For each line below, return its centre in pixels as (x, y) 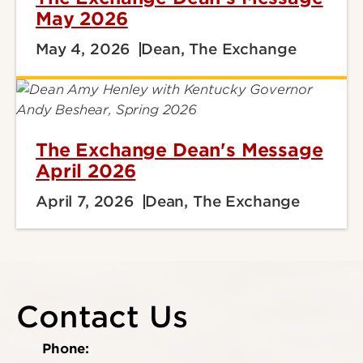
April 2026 (86, 171)
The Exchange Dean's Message (179, 150)
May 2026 (82, 19)
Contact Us (102, 317)
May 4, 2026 (83, 49)
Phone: (66, 348)
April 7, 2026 (85, 201)
